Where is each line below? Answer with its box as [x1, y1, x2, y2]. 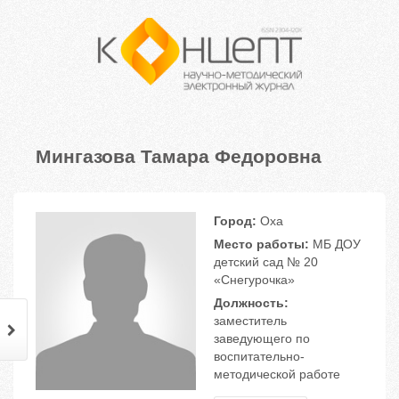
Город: [214, 214, 256, 229]
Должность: [214, 296, 289, 311]
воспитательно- [214, 349, 305, 364]
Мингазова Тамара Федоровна [36, 142, 322, 169]
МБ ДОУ [309, 237, 361, 252]
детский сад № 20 [214, 255, 318, 270]
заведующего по [214, 331, 310, 346]
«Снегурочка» [214, 273, 295, 288]
